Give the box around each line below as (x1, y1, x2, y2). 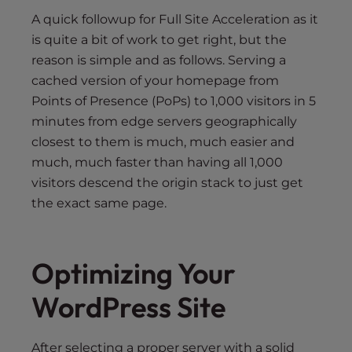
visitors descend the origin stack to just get (31, 175, 303, 191)
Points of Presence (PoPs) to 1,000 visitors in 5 (31, 93, 316, 109)
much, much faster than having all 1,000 (31, 155, 283, 170)
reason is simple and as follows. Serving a (31, 53, 286, 68)
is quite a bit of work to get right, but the (31, 32, 287, 48)
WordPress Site (31, 289, 225, 325)
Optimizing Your (31, 255, 236, 291)
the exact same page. (31, 196, 167, 211)
